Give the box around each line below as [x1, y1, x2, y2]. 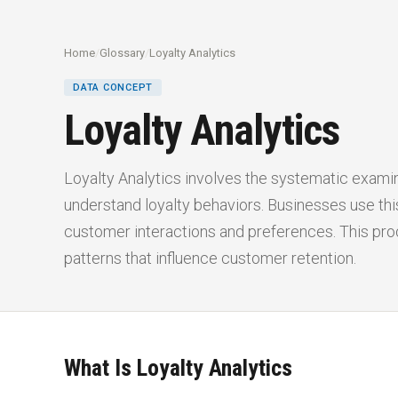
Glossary [99, 46, 145, 60]
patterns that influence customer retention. [64, 249, 356, 267]
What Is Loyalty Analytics [64, 354, 292, 381]
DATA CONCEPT [73, 82, 154, 93]
